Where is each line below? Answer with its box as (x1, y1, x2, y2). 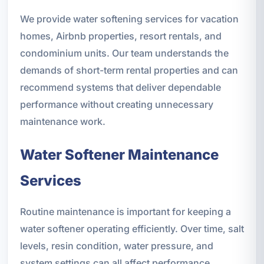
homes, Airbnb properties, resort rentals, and (19, 29, 222, 42)
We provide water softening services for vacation (19, 12, 239, 25)
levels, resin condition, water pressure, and (19, 239, 213, 252)
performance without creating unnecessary (19, 98, 213, 110)
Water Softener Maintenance (19, 146, 219, 163)
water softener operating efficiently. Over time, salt (19, 222, 244, 235)
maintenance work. (19, 115, 105, 127)
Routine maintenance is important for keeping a (19, 205, 231, 217)
